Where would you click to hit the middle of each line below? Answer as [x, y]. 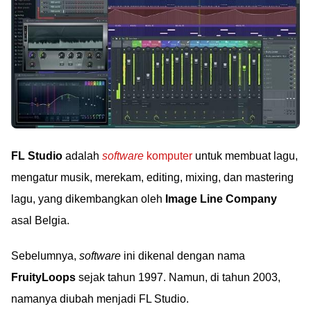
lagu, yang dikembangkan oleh [88, 199]
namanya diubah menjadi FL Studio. [100, 299]
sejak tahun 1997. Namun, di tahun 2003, [178, 277]
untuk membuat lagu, [245, 156]
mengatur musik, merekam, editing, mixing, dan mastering [152, 177]
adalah [82, 156]
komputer [168, 156]
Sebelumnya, [45, 256]
